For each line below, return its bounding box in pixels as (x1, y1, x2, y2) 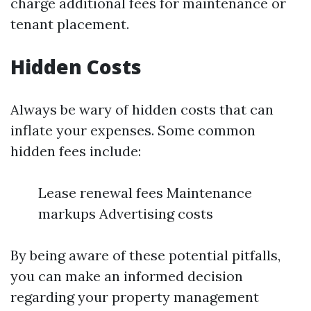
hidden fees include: (10, 142, 141, 160)
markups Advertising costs (38, 205, 213, 222)
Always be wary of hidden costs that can (10, 101, 274, 118)
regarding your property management (10, 288, 259, 305)
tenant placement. (10, 15, 129, 33)
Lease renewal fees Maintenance (38, 184, 252, 201)
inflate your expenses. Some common (10, 121, 255, 139)
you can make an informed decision (10, 267, 243, 285)
